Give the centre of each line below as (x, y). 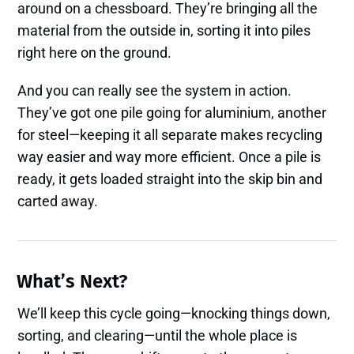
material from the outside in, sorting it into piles (164, 31)
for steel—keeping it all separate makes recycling (170, 135)
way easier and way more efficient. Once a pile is (169, 157)
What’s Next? (72, 282)
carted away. (58, 201)
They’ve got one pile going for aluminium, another (172, 113)
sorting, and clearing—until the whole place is (158, 336)
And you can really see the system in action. (155, 91)
